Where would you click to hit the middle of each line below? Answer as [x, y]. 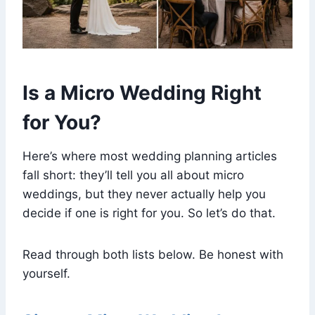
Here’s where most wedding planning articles [150, 156]
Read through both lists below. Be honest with [153, 254]
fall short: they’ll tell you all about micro [133, 175]
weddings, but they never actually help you [144, 194]
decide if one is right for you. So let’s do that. [149, 213]
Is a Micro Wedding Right [142, 92]
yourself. [46, 273]
